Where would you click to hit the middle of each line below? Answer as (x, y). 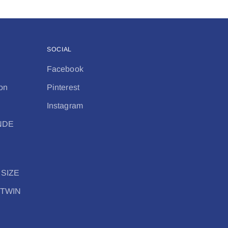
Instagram (65, 106)
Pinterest (63, 87)
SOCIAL (59, 49)
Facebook (65, 69)
